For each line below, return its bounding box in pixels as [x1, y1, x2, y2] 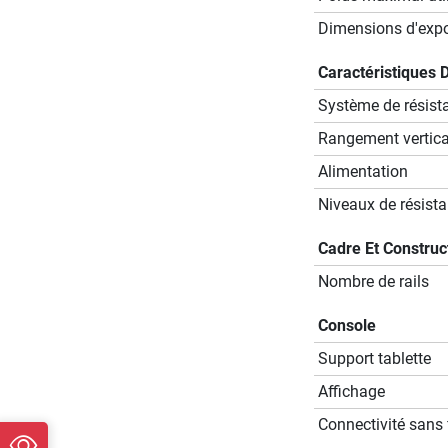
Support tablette [317, 349, 431, 369]
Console [317, 316, 376, 336]
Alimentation [317, 162, 408, 182]
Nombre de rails [317, 272, 429, 292]
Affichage [317, 382, 385, 402]
